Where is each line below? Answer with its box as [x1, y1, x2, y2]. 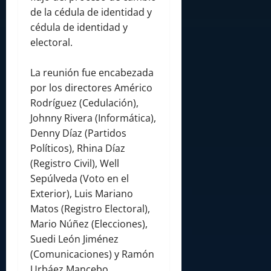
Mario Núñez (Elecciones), [30, 217, 148, 231]
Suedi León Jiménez [30, 232, 119, 246]
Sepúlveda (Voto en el [30, 172, 129, 186]
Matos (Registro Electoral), [30, 202, 150, 216]
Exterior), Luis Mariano [30, 187, 133, 201]
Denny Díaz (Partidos [30, 126, 126, 140]
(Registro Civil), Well [30, 157, 119, 171]
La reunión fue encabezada [30, 66, 154, 80]
